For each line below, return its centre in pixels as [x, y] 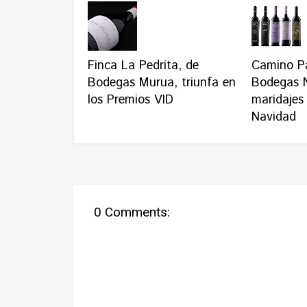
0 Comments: [132, 212]
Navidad [273, 117]
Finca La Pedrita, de [143, 66]
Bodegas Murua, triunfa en [162, 83]
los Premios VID [131, 100]
